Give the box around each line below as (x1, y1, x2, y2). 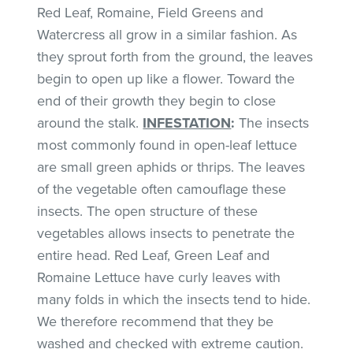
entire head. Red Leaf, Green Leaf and (37, 246, 270, 264)
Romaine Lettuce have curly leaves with (37, 268, 281, 286)
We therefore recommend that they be (37, 312, 274, 330)
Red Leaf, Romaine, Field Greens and (37, 3, 264, 21)
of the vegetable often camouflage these (37, 180, 287, 198)
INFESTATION (143, 113, 232, 132)
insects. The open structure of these (37, 202, 258, 220)
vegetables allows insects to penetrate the (37, 224, 295, 242)
